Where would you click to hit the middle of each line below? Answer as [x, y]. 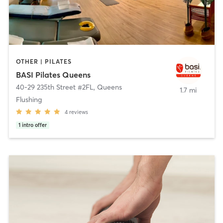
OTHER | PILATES [44, 62]
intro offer [34, 125]
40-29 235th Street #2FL [55, 87]
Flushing [29, 99]
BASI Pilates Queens [53, 74]
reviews [78, 112]
